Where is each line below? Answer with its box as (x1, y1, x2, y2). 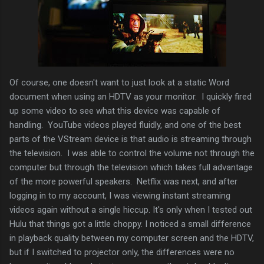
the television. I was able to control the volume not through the (9, 147, 255, 159)
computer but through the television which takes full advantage (9, 161, 253, 173)
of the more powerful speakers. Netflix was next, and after (9, 176, 237, 187)
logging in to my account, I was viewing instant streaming (9, 190, 230, 201)
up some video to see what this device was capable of (9, 105, 220, 116)
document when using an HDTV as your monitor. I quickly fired (9, 91, 252, 102)
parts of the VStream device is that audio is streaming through (9, 133, 252, 144)
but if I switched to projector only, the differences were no (9, 246, 235, 258)
